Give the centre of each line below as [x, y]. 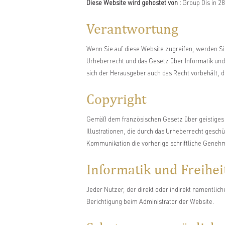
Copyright [116, 98]
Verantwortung [132, 28]
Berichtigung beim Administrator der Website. [150, 203]
